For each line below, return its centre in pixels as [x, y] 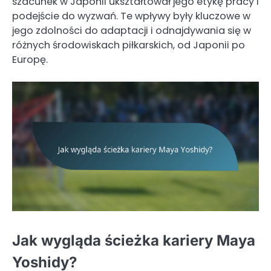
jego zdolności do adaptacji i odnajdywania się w [132, 30]
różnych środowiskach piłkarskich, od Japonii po [129, 45]
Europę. [30, 59]
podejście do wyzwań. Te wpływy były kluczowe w [131, 16]
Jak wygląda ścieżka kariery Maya [134, 241]
